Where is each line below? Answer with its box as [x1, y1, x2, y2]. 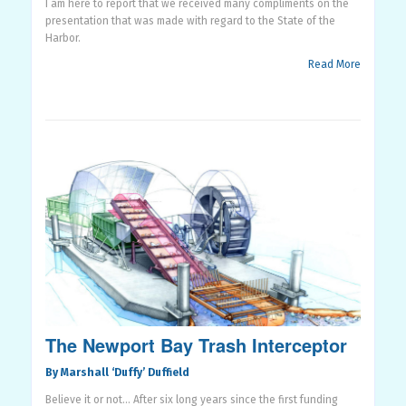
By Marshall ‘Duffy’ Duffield [44, 366, 189, 380]
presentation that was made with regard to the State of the [44, 14, 335, 27]
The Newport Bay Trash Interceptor [44, 332, 347, 359]
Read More [308, 57, 362, 71]
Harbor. [44, 31, 81, 44]
